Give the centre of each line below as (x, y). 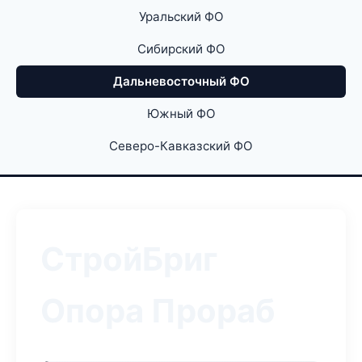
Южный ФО (181, 114)
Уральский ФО (181, 17)
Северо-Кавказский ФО (181, 146)
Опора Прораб (158, 311)
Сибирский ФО (181, 49)
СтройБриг (129, 259)
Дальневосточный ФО (181, 81)
